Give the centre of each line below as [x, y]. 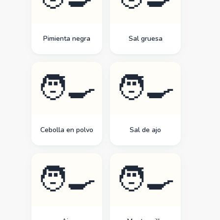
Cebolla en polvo [67, 130]
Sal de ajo [145, 130]
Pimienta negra [67, 39]
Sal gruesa [145, 39]
